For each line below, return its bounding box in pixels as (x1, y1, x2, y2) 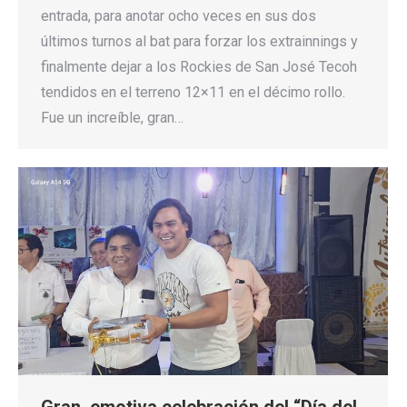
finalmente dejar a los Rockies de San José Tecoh (41, 58, 357, 76)
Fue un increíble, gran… (41, 109, 184, 127)
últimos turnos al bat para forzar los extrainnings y (41, 33, 358, 51)
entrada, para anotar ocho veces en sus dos (41, 7, 316, 25)
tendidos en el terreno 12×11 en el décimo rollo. (41, 84, 345, 102)
